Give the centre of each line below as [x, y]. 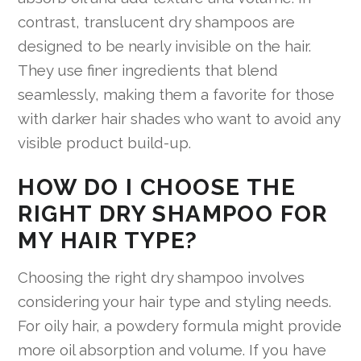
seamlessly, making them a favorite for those [176, 94]
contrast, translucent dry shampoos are [157, 21]
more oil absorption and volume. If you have [172, 349]
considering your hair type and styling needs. [175, 301]
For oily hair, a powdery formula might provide [180, 325]
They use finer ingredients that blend [148, 70]
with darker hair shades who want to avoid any [179, 118]
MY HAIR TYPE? [108, 240]
